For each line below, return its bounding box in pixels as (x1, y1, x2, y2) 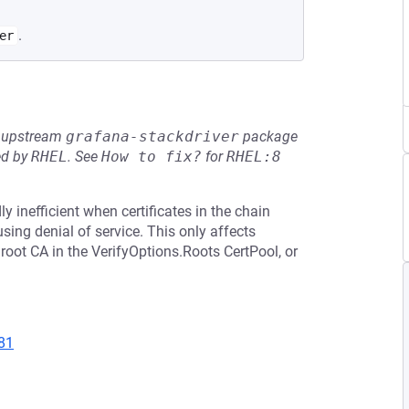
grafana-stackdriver (66, 128, 239, 145)
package (239, 128, 298, 145)
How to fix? (101, 148, 202, 165)
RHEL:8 (226, 148, 281, 165)
